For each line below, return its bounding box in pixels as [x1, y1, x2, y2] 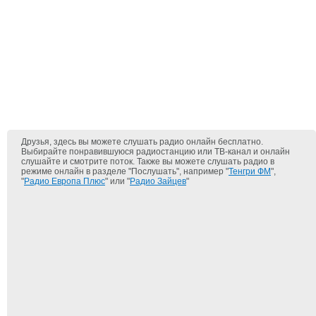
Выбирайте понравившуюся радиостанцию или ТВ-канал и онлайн [21, 147, 290, 157]
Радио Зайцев [130, 176, 186, 186]
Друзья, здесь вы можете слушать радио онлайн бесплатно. [21, 137, 263, 147]
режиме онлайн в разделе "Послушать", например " [21, 166, 229, 176]
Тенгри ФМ [229, 166, 271, 176]
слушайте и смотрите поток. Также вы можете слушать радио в [21, 157, 274, 166]
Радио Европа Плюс [24, 176, 105, 186]
